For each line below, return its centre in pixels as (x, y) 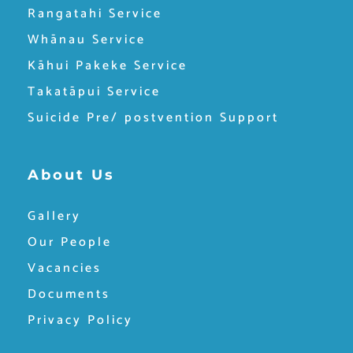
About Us (71, 175)
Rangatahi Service (95, 13)
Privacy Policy (80, 320)
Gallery (54, 216)
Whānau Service (86, 39)
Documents (69, 294)
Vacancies (64, 268)
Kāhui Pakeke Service (107, 65)
